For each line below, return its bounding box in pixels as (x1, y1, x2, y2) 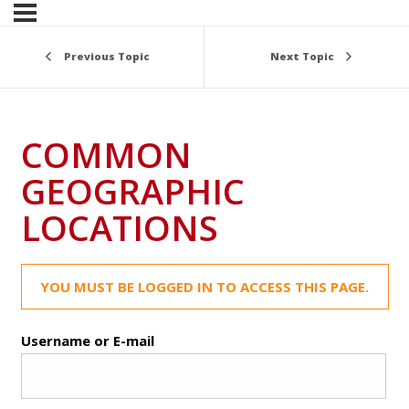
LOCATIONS (20, 203, 218, 251)
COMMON (20, 130, 192, 178)
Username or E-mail (20, 330, 154, 350)
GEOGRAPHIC (20, 166, 245, 215)
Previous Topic (63, 49, 150, 64)
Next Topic (270, 49, 334, 64)
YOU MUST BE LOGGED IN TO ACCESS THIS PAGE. (40, 277, 369, 296)
